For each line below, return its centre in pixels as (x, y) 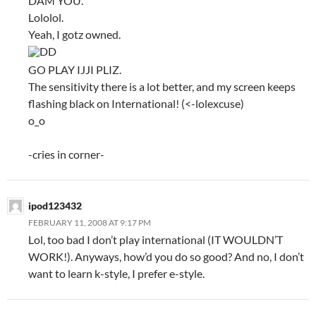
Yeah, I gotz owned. (74, 34)
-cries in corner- (66, 154)
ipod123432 (55, 205)
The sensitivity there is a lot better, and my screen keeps (162, 86)
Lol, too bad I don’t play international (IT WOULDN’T (156, 239)
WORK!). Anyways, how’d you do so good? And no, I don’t (166, 256)
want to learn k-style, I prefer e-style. (116, 273)
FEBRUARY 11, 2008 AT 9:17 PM (90, 222)
